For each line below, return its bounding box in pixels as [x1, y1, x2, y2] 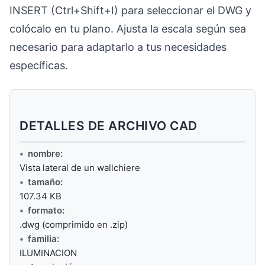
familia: [28, 233, 59, 245]
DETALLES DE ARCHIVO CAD [20, 118, 198, 134]
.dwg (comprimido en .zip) [20, 219, 128, 231]
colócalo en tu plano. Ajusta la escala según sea [9, 22, 246, 35]
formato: [28, 205, 64, 216]
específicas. [9, 59, 68, 72]
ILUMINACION [20, 247, 77, 259]
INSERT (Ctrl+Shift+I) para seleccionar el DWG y [9, 4, 251, 17]
